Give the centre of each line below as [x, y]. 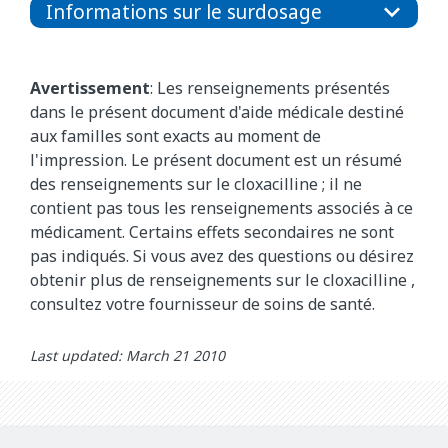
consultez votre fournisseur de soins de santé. [202, 304]
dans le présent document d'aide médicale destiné [217, 112]
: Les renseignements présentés [270, 88]
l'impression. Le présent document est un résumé [216, 160]
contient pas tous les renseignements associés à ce [221, 208]
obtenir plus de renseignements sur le [176, 280]
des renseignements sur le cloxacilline [174, 184]
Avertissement [90, 88]
